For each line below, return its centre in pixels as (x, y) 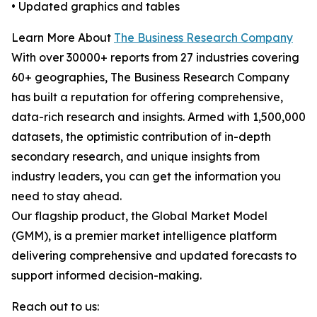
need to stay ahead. (67, 196)
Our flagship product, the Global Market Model (139, 216)
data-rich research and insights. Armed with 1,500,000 (158, 117)
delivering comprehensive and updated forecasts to (154, 256)
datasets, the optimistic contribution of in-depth (141, 137)
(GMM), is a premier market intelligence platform (144, 236)
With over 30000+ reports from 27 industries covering (155, 58)
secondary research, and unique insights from (136, 157)
